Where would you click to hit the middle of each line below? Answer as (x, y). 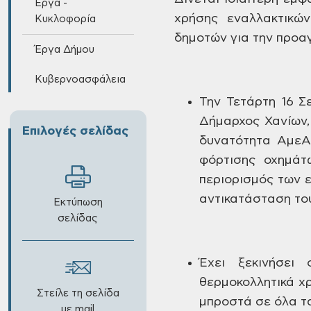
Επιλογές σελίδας (75, 131)
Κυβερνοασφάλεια (80, 79)
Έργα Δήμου (64, 50)
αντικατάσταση (245, 199)
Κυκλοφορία (65, 19)
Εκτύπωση (78, 202)
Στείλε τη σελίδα (78, 293)
